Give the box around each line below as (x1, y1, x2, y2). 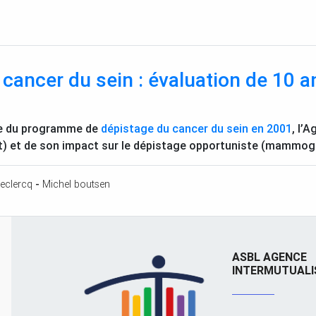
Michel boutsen (42, 178, 110, 191)
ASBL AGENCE (232, 250, 308, 265)
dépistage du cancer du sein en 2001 (101, 121, 292, 136)
